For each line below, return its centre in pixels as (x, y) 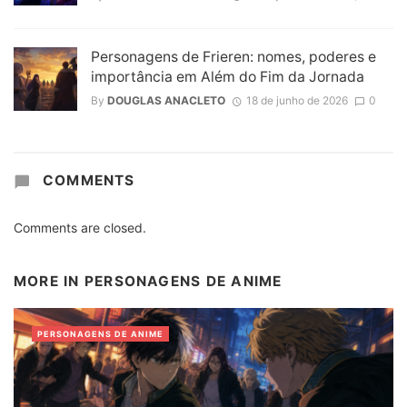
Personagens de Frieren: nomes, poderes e (233, 56)
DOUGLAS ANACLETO (166, 100)
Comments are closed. (80, 228)
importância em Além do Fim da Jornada (228, 76)
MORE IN (49, 282)
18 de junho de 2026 (297, 100)
